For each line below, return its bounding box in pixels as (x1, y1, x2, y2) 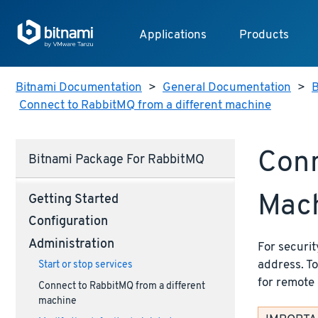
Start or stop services (38, 259, 133, 272)
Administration (28, 236, 114, 253)
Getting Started (28, 192, 119, 208)
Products (238, 28, 289, 43)
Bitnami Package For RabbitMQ (28, 153, 204, 169)
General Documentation (163, 80, 291, 96)
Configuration (28, 214, 108, 231)
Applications (138, 28, 207, 43)
